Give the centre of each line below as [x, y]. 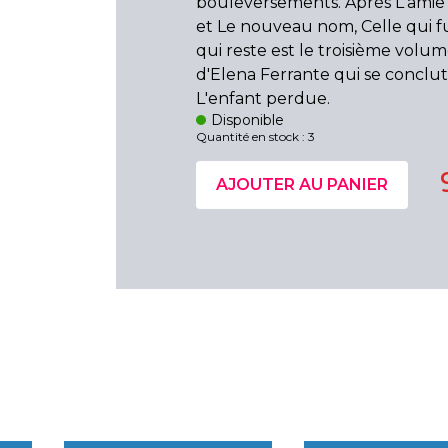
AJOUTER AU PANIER [302, 184]
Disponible [248, 120]
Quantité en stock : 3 [255, 136]
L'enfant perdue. [263, 98]
